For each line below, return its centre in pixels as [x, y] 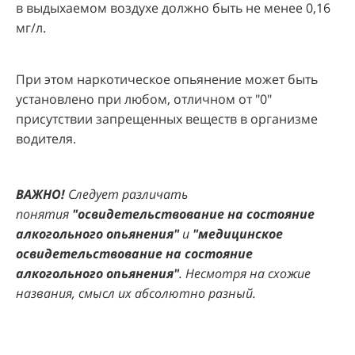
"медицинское [238, 233]
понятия [42, 214]
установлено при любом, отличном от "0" [144, 99]
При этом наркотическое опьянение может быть [167, 79]
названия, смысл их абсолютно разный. [136, 293]
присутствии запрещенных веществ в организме [167, 118]
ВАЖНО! [40, 194]
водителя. [46, 138]
